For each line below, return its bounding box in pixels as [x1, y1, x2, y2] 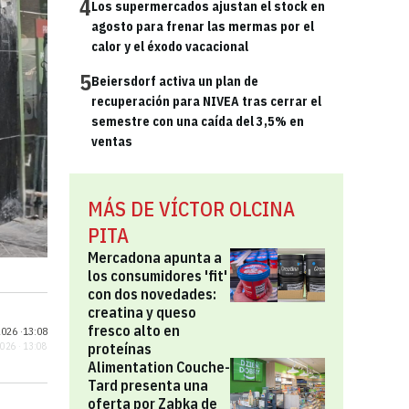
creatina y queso [88, 303, 196, 321]
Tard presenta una [88, 376, 208, 394]
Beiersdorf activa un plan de [91, 73, 258, 89]
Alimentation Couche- [88, 358, 230, 376]
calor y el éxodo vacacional [91, 38, 248, 55]
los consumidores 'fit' [88, 267, 227, 285]
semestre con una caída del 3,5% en [91, 113, 304, 130]
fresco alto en [88, 321, 180, 340]
